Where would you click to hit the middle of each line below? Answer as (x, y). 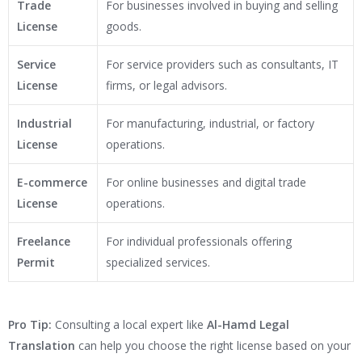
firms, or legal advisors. (166, 86)
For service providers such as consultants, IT (222, 65)
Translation (42, 346)
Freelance (44, 242)
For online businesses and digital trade (206, 183)
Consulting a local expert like (129, 325)
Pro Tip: (30, 325)
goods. (124, 27)
